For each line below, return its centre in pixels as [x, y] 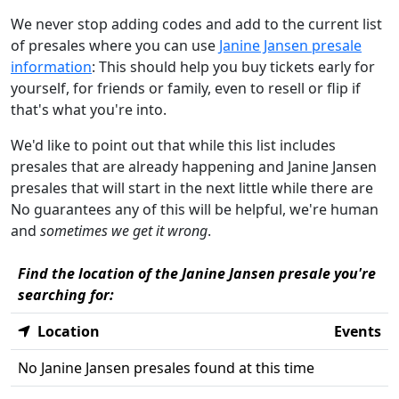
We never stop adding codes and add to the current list [196, 24]
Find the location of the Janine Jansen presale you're [197, 273]
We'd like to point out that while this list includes [173, 145]
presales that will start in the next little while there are [192, 187]
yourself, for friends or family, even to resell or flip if [186, 88]
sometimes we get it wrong [124, 230]
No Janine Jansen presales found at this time [166, 367]
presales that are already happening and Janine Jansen [194, 166]
